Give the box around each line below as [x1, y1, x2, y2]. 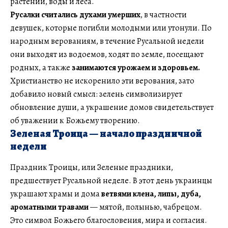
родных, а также [10, 62, 72, 73]
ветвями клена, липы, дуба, [101, 188, 201, 199]
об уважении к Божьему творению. [10, 115, 140, 126]
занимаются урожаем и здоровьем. [72, 62, 200, 73]
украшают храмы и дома [10, 188, 101, 199]
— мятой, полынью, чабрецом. [89, 201, 202, 213]
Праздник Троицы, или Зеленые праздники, [10, 161, 173, 173]
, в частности [140, 9, 187, 20]
